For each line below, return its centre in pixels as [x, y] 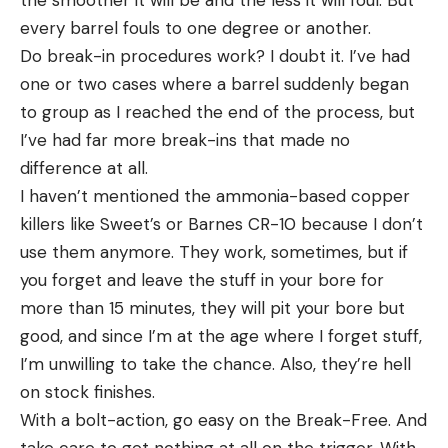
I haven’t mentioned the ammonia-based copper [215, 195]
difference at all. [84, 167]
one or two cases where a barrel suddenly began [214, 83]
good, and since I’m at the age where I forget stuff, [221, 335]
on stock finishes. [87, 391]
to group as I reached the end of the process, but [217, 111]
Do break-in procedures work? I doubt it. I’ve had [215, 55]
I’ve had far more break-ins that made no [185, 139]
